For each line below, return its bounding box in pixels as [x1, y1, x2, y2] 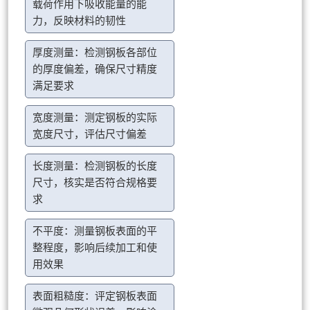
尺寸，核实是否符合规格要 [33, 177, 158, 189]
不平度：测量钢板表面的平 [33, 226, 158, 237]
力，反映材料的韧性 [33, 15, 127, 27]
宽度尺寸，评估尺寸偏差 [33, 129, 147, 140]
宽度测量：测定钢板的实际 [33, 112, 158, 124]
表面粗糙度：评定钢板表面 [33, 291, 158, 302]
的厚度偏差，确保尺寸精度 [33, 64, 158, 75]
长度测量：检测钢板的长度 [33, 161, 158, 172]
